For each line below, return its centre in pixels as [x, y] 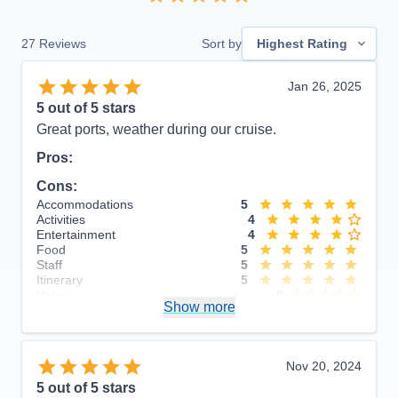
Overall [56, 310]
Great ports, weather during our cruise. [156, 129]
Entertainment [76, 234]
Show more [199, 306]
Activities [61, 219]
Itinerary [60, 279]
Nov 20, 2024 [324, 366]
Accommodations [85, 204]
